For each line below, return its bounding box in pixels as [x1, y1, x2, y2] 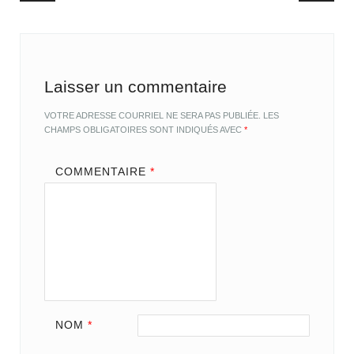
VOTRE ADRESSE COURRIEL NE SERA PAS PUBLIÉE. [44, 111, 262, 121]
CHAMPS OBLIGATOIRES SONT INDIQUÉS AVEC [44, 125, 245, 135]
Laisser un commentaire [44, 77, 228, 96]
